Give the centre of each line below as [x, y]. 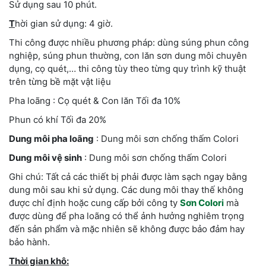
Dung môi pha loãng [51, 138]
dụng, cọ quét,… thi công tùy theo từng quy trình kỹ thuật [127, 68]
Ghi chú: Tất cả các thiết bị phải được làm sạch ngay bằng [128, 176]
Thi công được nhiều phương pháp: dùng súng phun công [129, 42]
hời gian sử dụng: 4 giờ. [64, 23]
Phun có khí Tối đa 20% [58, 119]
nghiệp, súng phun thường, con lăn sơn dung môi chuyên [128, 55]
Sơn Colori [202, 202]
